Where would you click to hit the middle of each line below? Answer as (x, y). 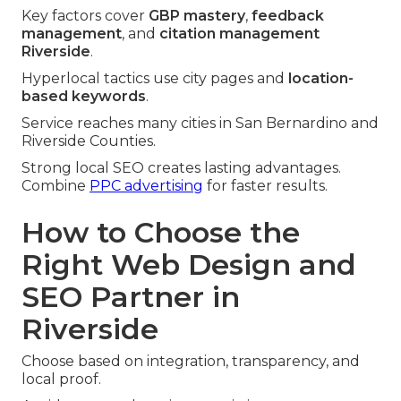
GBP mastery (197, 16)
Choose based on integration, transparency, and (191, 362)
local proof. (61, 380)
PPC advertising (146, 186)
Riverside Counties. (89, 141)
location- (321, 79)
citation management (239, 34)
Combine (55, 186)
